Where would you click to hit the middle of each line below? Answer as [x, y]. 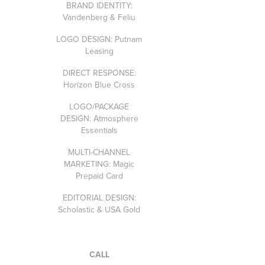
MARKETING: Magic [99, 164]
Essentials [99, 130]
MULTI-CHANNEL [99, 152]
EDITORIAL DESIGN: [99, 197]
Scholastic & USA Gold [99, 209]
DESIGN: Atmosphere [99, 118]
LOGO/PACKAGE [99, 106]
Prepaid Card [99, 175]
